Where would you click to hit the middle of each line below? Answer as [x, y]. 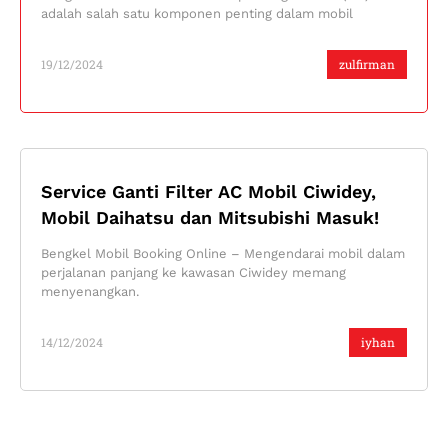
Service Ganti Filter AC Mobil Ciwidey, [208, 191]
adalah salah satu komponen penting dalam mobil [197, 13]
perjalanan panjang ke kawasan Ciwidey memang [193, 272]
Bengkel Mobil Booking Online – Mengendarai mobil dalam [223, 253]
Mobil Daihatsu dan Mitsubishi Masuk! [210, 217]
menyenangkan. [90, 291]
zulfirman [367, 63]
